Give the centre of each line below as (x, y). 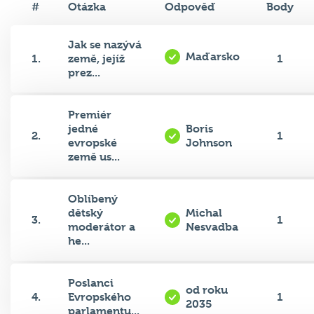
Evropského (100, 297)
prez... (84, 73)
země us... (94, 157)
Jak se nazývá (105, 45)
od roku (206, 290)
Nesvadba (212, 227)
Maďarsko (212, 57)
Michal (204, 213)
